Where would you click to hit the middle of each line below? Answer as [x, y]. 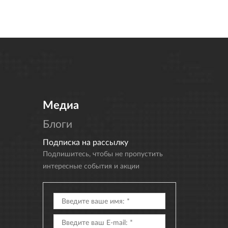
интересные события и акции [91, 165]
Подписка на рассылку [85, 141]
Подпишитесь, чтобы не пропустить [103, 153]
